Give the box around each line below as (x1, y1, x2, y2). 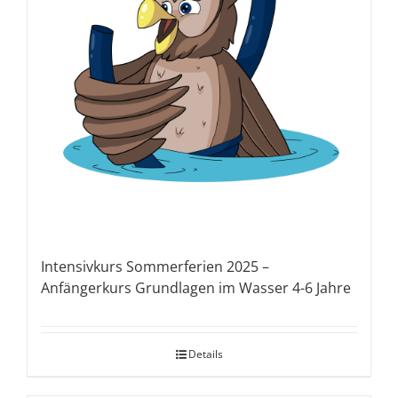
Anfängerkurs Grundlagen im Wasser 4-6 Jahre (41, 278, 351, 298)
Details (187, 346, 223, 362)
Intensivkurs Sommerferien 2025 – (41, 257, 269, 276)
